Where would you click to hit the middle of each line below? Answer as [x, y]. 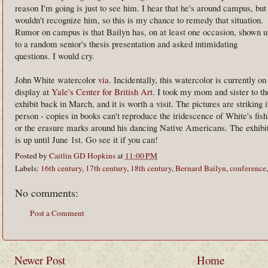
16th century [61, 168]
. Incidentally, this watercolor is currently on [188, 80]
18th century [151, 168]
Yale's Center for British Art [102, 92]
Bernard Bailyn [201, 168]
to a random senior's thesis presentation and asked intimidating [126, 44]
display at [33, 92]
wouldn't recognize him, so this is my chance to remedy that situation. [139, 20]
